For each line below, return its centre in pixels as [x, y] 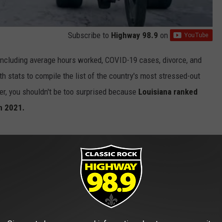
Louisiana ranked [168, 91]
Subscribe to [89, 35]
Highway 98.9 [135, 35]
